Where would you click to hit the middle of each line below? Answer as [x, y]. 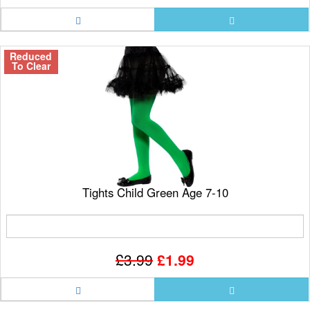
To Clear [31, 66]
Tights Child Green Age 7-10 [155, 192]
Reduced [31, 56]
